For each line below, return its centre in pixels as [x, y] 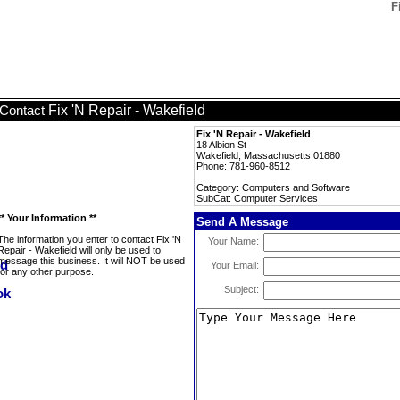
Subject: [242, 289]
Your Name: [233, 241]
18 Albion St [221, 145]
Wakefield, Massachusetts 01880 [268, 155]
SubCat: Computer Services [257, 198]
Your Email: [235, 265]
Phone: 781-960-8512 [243, 166]
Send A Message [242, 222]
